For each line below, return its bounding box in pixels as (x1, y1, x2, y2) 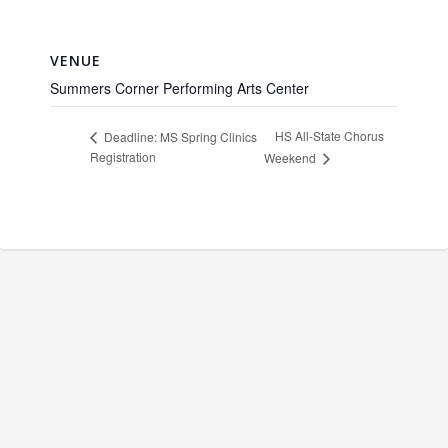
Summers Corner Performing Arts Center (50, 78, 309, 98)
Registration (90, 148, 156, 166)
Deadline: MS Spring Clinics (101, 127, 257, 145)
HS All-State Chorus (275, 127, 385, 145)
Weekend (264, 149, 320, 167)
